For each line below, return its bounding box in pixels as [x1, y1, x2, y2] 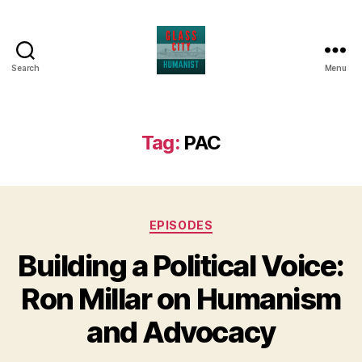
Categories [180, 213, 252, 230]
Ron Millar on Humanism [21, 280, 341, 317]
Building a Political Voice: [18, 247, 344, 284]
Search [11, 63, 40, 73]
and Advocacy [86, 314, 276, 350]
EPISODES [149, 218, 213, 232]
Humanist [180, 108, 245, 126]
